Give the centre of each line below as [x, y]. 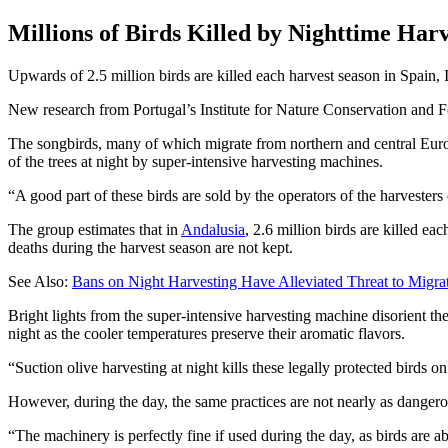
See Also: [38, 281]
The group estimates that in [94, 229]
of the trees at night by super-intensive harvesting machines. [195, 161]
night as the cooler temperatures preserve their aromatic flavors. [206, 333]
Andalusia [213, 229]
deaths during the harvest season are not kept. [150, 247]
